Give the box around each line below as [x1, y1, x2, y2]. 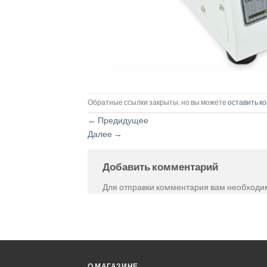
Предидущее [96, 115, 148, 126]
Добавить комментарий [103, 160, 218, 173]
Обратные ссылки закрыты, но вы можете [88, 98, 228, 107]
